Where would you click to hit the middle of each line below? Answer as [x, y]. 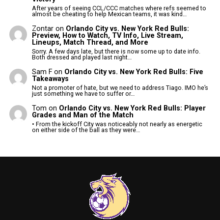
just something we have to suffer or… [83, 93]
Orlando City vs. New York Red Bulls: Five [134, 72]
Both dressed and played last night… [82, 57]
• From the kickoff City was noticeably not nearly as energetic [117, 124]
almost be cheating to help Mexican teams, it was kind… [110, 14]
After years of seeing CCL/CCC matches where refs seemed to [119, 8]
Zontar [43, 29]
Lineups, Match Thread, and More [90, 43]
